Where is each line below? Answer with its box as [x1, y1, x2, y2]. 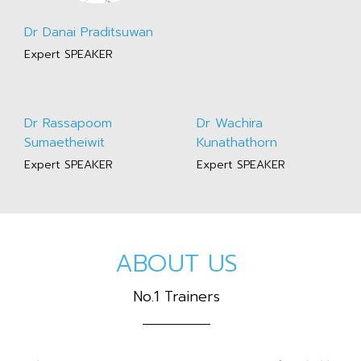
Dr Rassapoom [24, 114, 112, 133]
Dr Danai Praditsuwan [24, 23, 153, 42]
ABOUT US [115, 245, 238, 282]
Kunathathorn [197, 133, 277, 152]
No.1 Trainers [133, 285, 220, 308]
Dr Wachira [197, 114, 263, 133]
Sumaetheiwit [24, 133, 105, 152]
